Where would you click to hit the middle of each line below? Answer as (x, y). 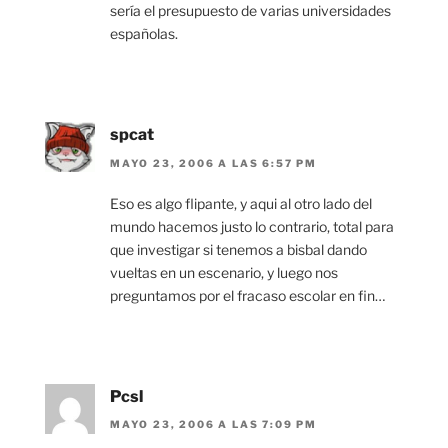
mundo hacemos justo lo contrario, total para (252, 226)
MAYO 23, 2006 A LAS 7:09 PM (214, 424)
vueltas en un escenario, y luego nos (224, 272)
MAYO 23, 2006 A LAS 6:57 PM (214, 162)
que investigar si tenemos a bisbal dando (238, 249)
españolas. (144, 34)
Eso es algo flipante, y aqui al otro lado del (241, 203)
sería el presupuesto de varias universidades (250, 11)
